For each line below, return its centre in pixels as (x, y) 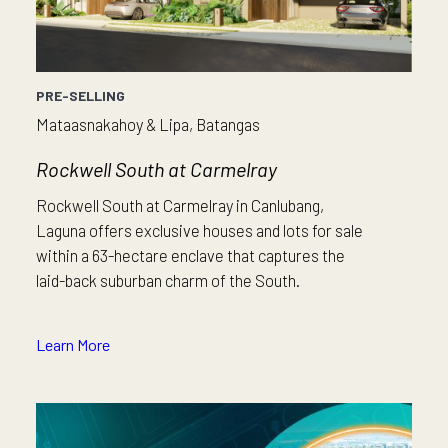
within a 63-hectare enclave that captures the (190, 255)
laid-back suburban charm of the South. (169, 280)
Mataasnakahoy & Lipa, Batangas (148, 124)
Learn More (73, 345)
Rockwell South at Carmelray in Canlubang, (180, 205)
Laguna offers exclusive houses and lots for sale (199, 230)
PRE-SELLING (80, 96)
